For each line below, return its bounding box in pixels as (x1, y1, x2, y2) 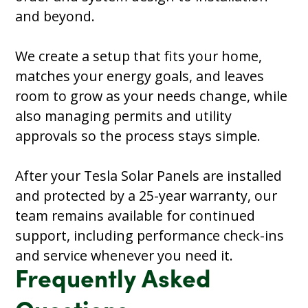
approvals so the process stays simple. (15, 126, 265, 145)
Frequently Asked (15, 268, 212, 294)
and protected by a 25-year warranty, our (15, 186, 278, 205)
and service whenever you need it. (15, 245, 234, 265)
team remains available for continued (15, 206, 256, 225)
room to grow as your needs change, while (15, 86, 288, 105)
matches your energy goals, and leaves (15, 66, 265, 85)
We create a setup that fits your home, (15, 46, 263, 65)
